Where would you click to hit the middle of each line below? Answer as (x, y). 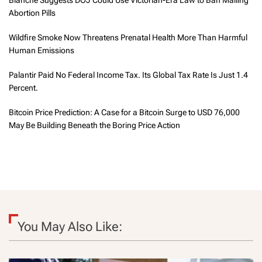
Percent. (23, 88)
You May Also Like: (70, 227)
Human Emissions (42, 51)
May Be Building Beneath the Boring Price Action (94, 125)
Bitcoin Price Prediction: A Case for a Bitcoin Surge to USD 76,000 (124, 113)
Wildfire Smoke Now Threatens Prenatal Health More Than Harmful (128, 38)
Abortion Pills (32, 13)
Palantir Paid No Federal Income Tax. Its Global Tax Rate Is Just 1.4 (128, 75)
